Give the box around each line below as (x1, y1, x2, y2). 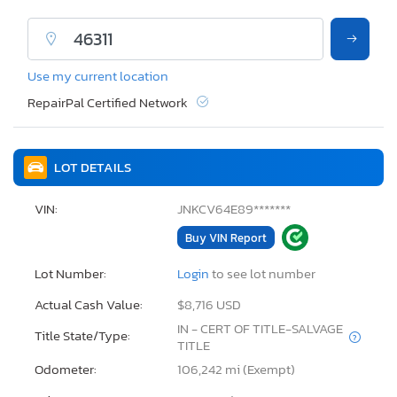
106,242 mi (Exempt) (176, 359, 295, 380)
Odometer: (35, 359, 97, 380)
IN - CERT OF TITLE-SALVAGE (176, 318, 343, 339)
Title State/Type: (35, 325, 130, 346)
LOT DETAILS (54, 157, 131, 178)
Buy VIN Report (184, 229, 267, 246)
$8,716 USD (176, 294, 241, 315)
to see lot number (208, 263, 315, 284)
